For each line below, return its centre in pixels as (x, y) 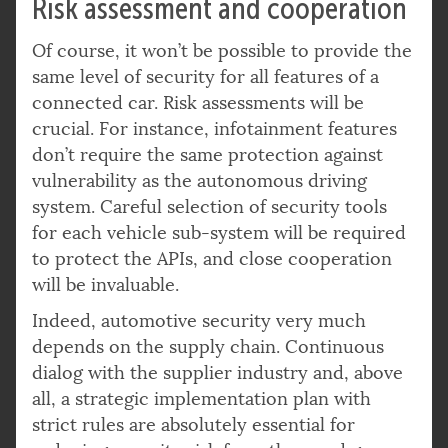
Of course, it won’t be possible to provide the (222, 50)
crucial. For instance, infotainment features (214, 128)
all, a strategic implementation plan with (201, 398)
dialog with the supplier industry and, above (217, 372)
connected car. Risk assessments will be (198, 102)
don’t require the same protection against (207, 154)
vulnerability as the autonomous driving (199, 180)
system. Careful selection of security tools (209, 206)
